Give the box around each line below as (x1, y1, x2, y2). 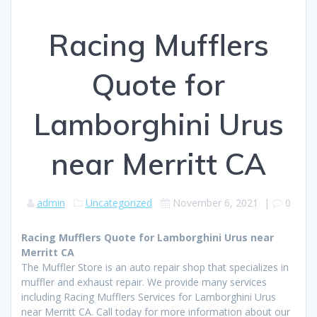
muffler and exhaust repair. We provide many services (21, 275, 267, 289)
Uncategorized (85, 196, 152, 210)
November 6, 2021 (172, 196, 258, 210)
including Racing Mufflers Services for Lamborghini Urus (21, 290, 276, 304)
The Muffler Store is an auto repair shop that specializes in (21, 260, 289, 275)
